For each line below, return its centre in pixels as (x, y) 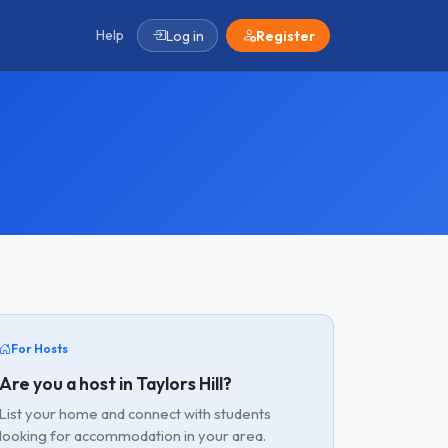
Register (285, 35)
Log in (184, 35)
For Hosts (39, 348)
